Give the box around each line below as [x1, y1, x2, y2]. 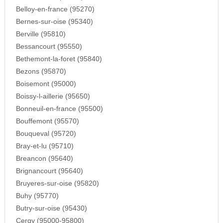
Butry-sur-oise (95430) [15, 205, 87, 213]
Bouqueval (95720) [15, 130, 76, 138]
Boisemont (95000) [15, 80, 76, 88]
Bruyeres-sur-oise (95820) [15, 180, 99, 188]
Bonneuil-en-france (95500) [15, 105, 103, 113]
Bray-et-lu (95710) [15, 142, 74, 150]
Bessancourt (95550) [15, 43, 82, 51]
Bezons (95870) [15, 68, 66, 76]
